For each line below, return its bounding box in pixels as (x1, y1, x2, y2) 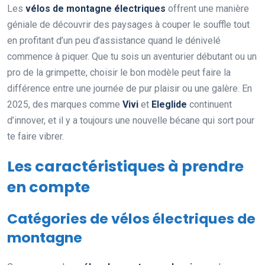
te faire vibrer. (7, 130, 64, 142)
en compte (7, 176, 90, 198)
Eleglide (151, 98, 187, 110)
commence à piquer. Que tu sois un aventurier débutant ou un (7, 50, 257, 62)
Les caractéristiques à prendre (7, 156, 244, 177)
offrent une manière (166, 2, 249, 14)
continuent (187, 98, 232, 110)
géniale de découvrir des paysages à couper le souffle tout (7, 18, 250, 30)
